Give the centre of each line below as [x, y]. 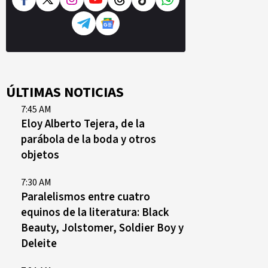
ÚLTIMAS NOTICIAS [65, 92]
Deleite [39, 243]
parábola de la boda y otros [89, 139]
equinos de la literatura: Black [95, 212]
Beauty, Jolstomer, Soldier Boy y [102, 228]
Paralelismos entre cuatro [86, 197]
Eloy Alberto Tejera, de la [83, 124]
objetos [40, 155]
